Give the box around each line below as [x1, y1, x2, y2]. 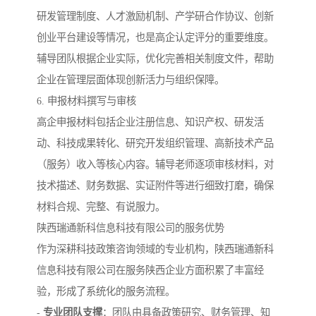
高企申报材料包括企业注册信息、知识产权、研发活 [37, 116, 264, 128]
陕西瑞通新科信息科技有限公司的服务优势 [37, 222, 224, 234]
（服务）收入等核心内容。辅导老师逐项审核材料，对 [37, 159, 274, 171]
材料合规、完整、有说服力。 [37, 201, 165, 213]
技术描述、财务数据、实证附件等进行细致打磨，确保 [37, 180, 274, 192]
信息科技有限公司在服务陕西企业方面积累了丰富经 [37, 265, 264, 276]
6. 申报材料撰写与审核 [37, 95, 136, 107]
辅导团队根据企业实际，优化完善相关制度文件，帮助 [37, 53, 274, 65]
